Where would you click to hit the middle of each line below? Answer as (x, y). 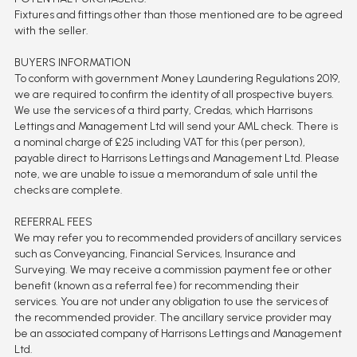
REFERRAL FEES (53, 222)
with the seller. (51, 31)
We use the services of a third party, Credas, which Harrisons (163, 111)
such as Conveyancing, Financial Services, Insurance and (155, 254)
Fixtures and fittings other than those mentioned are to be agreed (178, 15)
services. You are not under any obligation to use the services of (171, 302)
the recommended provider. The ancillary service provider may (173, 318)
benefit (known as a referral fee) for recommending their (156, 286)
